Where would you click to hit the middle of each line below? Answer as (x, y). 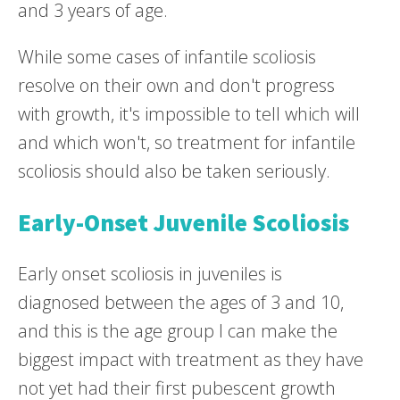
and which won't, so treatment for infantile (187, 142)
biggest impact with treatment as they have (191, 359)
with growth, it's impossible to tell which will (189, 113)
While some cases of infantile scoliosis (167, 56)
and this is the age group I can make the (178, 330)
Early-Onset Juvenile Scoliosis (183, 222)
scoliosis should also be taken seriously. (174, 171)
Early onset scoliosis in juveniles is (150, 273)
